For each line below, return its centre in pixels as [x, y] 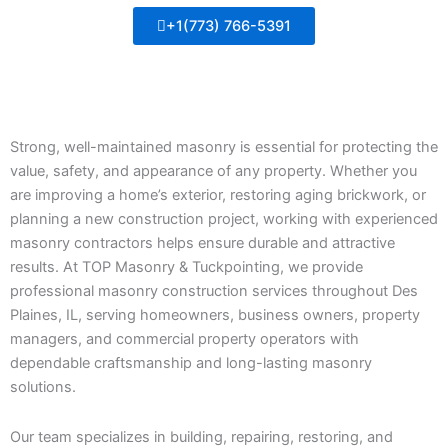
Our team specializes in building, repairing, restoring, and [201, 436]
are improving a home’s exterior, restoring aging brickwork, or [218, 195]
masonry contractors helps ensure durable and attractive [202, 243]
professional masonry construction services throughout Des [214, 291]
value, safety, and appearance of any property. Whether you [213, 171]
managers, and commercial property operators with [184, 339]
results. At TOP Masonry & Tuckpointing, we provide [186, 267]
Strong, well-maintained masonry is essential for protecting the [224, 147]
